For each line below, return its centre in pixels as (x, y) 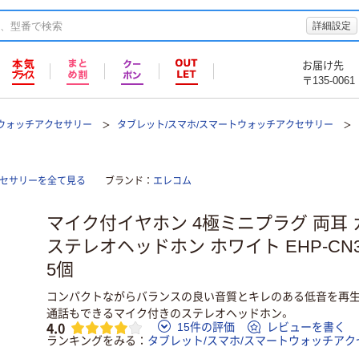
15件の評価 (206, 327)
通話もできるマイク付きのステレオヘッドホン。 (169, 313)
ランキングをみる (91, 341)
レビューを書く (306, 327)
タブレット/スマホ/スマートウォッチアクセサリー (226, 125)
